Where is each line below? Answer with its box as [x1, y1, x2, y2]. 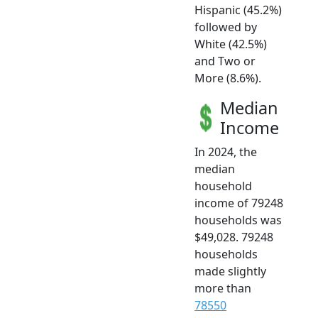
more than [194, 280, 251, 296]
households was [194, 212, 282, 228]
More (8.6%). [194, 70, 261, 86]
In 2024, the [194, 143, 257, 160]
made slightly [194, 263, 266, 279]
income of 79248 [194, 194, 283, 211]
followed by [194, 18, 257, 35]
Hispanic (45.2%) [194, 1, 282, 18]
